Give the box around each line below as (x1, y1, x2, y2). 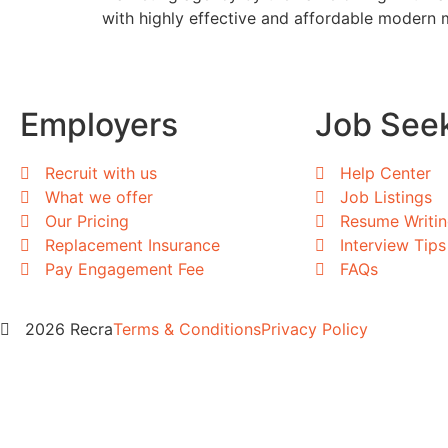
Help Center (340, 162, 431, 183)
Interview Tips (340, 234, 446, 255)
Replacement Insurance (45, 234, 220, 255)
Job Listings (340, 186, 432, 207)
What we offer (45, 186, 153, 207)
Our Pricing (45, 210, 129, 231)
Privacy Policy (261, 318, 368, 339)
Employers (20, 104, 178, 144)
